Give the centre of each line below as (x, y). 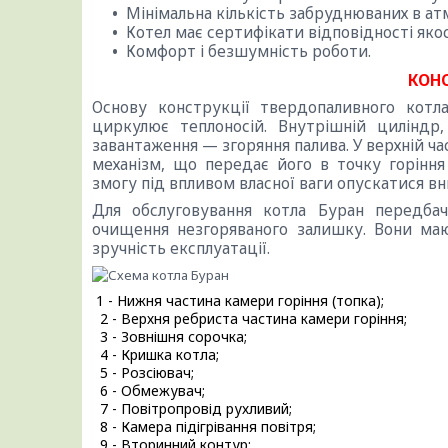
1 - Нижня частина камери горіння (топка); (238, 301)
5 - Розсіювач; (143, 373)
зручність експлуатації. (181, 248)
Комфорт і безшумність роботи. (248, 51)
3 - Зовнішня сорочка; (169, 337)
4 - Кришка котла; (155, 355)
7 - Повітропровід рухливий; (192, 409)
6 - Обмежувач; (148, 391)
